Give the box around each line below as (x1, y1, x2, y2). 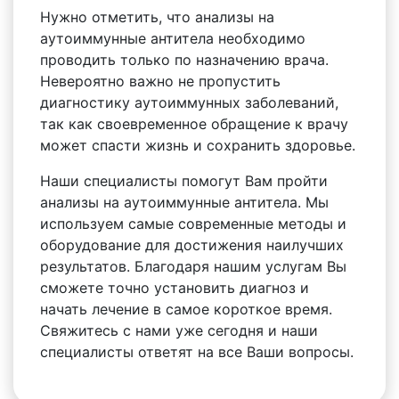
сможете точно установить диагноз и (40, 279, 309, 297)
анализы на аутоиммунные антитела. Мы (40, 193, 329, 211)
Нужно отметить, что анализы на (40, 8, 274, 26)
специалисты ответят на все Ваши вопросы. (40, 343, 354, 361)
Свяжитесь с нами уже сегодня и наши (40, 322, 318, 339)
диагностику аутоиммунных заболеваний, (40, 94, 338, 111)
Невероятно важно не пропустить (40, 72, 281, 90)
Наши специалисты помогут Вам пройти (40, 172, 328, 190)
